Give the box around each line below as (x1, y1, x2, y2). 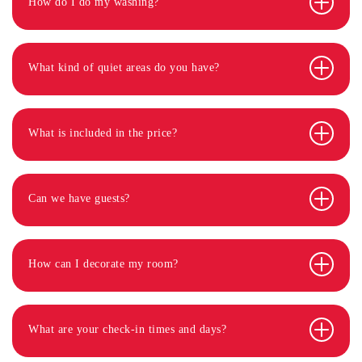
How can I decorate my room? (28, 258, 179, 270)
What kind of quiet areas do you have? (28, 61, 220, 74)
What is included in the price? (28, 127, 177, 139)
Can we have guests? (28, 192, 130, 204)
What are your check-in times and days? (28, 323, 226, 335)
